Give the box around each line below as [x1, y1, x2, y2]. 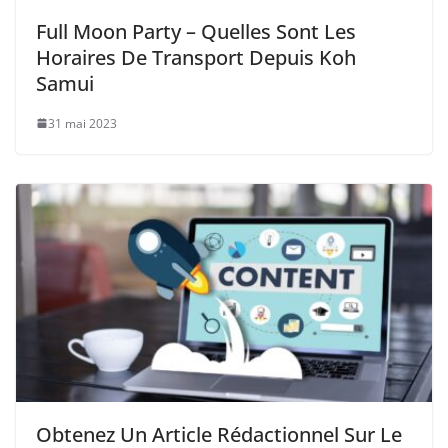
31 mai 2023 [48, 114, 117, 132]
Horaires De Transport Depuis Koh [36, 43, 356, 71]
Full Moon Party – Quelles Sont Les [36, 17, 356, 45]
